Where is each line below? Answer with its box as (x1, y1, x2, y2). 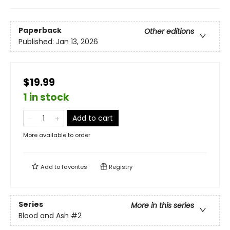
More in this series (131, 200, 194, 211)
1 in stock (23, 90, 69, 104)
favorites (62, 163, 87, 171)
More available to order (23, 131, 90, 139)
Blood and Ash (18, 210, 69, 221)
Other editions (144, 26, 194, 37)
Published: (18, 36, 56, 47)
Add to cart (72, 113, 113, 123)
